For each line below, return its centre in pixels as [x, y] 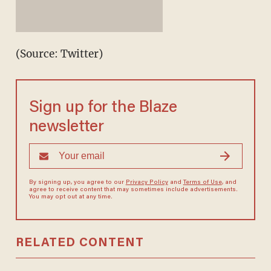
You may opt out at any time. [70, 198]
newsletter [66, 128]
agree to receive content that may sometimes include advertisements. [133, 190]
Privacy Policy [147, 183]
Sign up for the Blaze [103, 108]
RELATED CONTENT [80, 243]
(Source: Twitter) [59, 54]
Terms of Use [202, 183]
